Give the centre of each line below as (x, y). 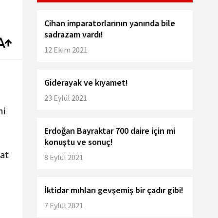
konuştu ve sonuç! (79, 142)
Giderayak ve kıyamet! (86, 82)
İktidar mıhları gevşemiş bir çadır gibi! (114, 190)
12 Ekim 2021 (66, 50)
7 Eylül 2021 (64, 205)
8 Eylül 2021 (64, 157)
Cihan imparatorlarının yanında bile (110, 23)
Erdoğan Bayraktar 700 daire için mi (110, 131)
